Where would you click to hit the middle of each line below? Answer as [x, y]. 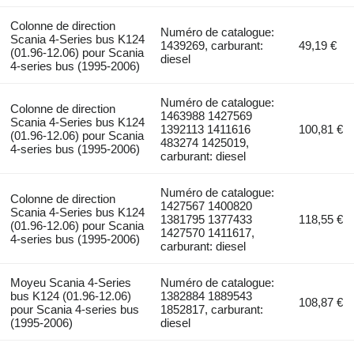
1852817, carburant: [212, 309]
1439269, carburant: [212, 45]
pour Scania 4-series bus [74, 309]
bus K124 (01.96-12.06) [70, 296]
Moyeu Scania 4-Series [70, 282]
